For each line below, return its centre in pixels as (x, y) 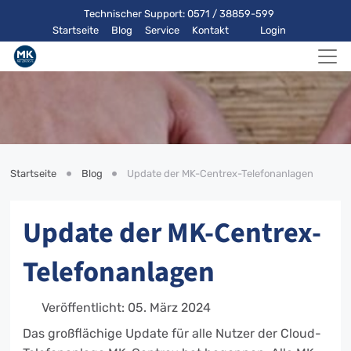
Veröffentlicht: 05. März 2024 (126, 308)
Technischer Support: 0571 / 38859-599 (179, 14)
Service (162, 30)
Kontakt (210, 30)
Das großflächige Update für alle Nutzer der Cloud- (172, 333)
